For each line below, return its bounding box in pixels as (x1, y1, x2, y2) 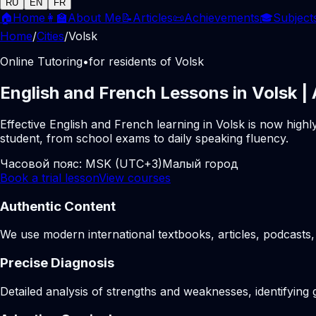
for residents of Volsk (89, 54, 204, 68)
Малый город (162, 156, 238, 171)
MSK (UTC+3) (85, 156, 162, 171)
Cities (37, 29, 64, 43)
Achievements (184, 11, 260, 25)
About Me (68, 11, 121, 25)
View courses (99, 170, 171, 185)
